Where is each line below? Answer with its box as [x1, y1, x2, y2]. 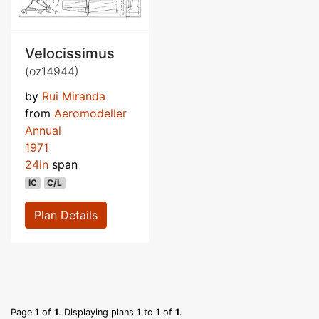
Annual [25, 122, 61, 137]
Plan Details [34, 207, 98, 222]
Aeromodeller [54, 105, 127, 120]
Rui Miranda [42, 88, 105, 103]
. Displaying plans [58, 306, 137, 318]
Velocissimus [25, 44, 115, 62]
